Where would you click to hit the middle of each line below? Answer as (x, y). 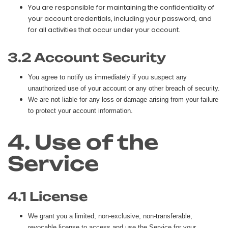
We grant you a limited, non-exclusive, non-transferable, (110, 216)
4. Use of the (83, 142)
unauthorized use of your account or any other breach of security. (124, 88)
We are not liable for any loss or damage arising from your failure (123, 99)
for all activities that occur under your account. (104, 30)
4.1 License (48, 196)
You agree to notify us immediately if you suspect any (107, 77)
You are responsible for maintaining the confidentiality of (121, 7)
